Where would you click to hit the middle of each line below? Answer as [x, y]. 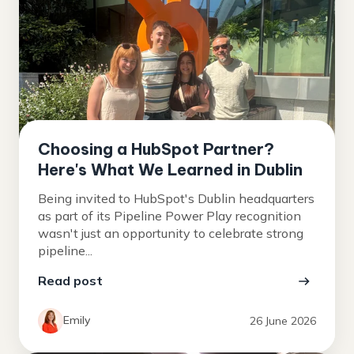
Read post [70, 280]
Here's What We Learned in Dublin [170, 169]
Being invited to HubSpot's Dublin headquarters [176, 198]
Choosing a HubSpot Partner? [156, 149]
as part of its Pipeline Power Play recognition [169, 215]
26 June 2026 [283, 320]
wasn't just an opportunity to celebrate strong [171, 233]
